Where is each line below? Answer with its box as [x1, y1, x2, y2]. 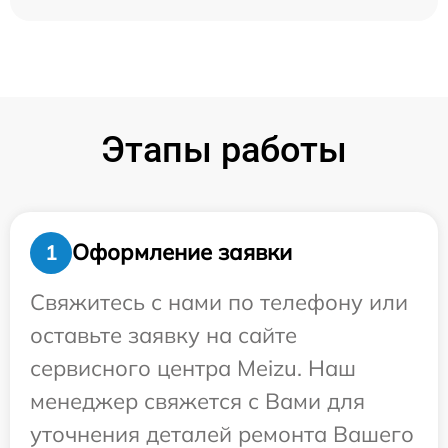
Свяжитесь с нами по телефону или [30, 287, 408, 316]
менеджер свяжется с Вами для [30, 386, 365, 415]
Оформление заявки [72, 238, 292, 267]
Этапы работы [101, 128, 347, 171]
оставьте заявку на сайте [30, 320, 297, 349]
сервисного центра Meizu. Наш [30, 353, 356, 382]
